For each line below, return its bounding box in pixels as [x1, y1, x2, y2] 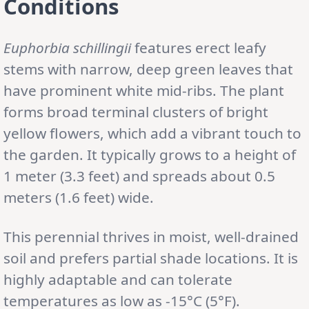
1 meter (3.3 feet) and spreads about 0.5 [3, 166, 275, 186]
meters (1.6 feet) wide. [3, 187, 154, 207]
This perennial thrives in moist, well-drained [3, 226, 299, 246]
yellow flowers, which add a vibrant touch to [3, 123, 301, 143]
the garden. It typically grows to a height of [3, 144, 296, 164]
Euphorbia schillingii [3, 37, 131, 57]
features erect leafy [131, 37, 266, 57]
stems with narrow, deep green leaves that [3, 59, 293, 79]
